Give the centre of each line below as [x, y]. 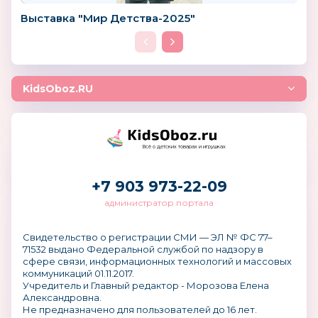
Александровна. [62, 298]
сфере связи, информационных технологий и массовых [157, 262]
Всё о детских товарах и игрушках [183, 147]
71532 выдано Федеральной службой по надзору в [143, 250]
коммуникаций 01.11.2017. [78, 274]
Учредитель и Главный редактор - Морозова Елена [146, 286]
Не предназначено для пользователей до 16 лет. [140, 310]
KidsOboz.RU [58, 89]
